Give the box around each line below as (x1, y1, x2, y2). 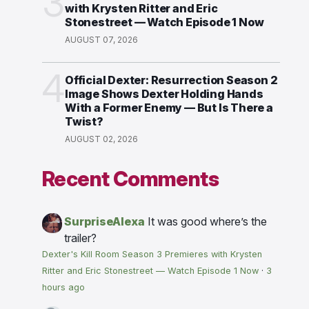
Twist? (65, 114, 103, 129)
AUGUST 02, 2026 (65, 134, 138, 145)
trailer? (64, 231, 97, 246)
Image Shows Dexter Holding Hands (65, 87, 263, 101)
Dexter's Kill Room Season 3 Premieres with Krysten (42, 249, 262, 260)
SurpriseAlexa (64, 215, 145, 229)
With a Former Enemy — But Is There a (65, 101, 273, 115)
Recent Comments (42, 166, 219, 192)
